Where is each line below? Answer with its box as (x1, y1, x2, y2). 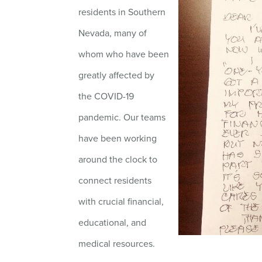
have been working (78, 133, 157, 144)
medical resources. (78, 238, 156, 250)
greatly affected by (78, 70, 155, 81)
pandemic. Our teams (78, 112, 166, 123)
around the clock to (78, 154, 158, 166)
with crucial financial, (78, 196, 164, 208)
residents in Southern (78, 6, 166, 18)
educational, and (78, 217, 147, 229)
